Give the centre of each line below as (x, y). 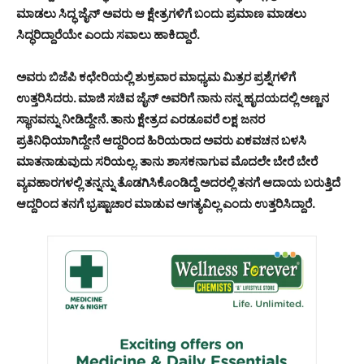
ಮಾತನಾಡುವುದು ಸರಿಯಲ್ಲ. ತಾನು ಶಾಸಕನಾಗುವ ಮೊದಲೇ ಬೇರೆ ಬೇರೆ (167, 161)
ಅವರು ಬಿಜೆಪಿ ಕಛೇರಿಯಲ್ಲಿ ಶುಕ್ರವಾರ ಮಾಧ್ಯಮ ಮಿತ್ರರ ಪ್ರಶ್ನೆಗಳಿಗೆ (156, 76)
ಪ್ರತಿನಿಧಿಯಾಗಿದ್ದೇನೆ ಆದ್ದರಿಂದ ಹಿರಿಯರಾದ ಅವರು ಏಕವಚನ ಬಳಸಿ (161, 140)
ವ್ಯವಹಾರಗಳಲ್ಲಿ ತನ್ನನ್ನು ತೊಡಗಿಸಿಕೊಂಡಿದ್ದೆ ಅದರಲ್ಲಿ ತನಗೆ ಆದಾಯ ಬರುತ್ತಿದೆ (178, 182)
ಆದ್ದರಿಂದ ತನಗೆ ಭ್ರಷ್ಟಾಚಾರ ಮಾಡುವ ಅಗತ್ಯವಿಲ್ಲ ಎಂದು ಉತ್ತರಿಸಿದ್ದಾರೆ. (166, 203)
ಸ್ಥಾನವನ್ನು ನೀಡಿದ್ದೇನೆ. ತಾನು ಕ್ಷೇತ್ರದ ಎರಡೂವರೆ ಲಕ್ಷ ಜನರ (141, 119)
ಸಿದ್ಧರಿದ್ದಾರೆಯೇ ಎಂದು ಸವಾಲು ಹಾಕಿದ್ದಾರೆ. (108, 34)
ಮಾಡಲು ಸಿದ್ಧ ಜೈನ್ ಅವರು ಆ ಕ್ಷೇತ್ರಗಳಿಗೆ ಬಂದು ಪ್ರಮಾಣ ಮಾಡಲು (161, 13)
